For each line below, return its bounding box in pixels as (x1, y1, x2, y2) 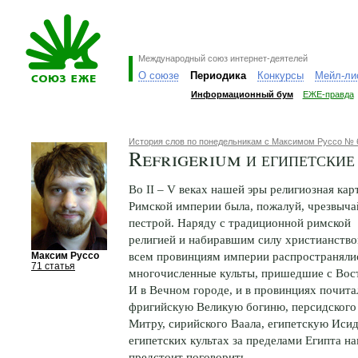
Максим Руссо (31, 250, 99, 261)
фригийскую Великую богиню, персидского (129, 299, 356, 313)
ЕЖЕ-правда (302, 89, 354, 99)
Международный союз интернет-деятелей (137, 53, 308, 63)
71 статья (31, 261, 75, 272)
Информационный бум (190, 89, 293, 99)
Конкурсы (257, 70, 304, 82)
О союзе (137, 70, 179, 82)
